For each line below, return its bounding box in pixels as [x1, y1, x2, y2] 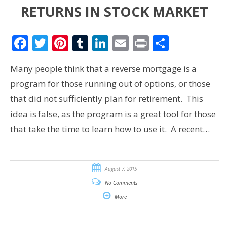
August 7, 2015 [105, 165, 137, 172]
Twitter [48, 32, 102, 54]
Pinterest [68, 32, 136, 54]
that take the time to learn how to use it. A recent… [10, 123, 210, 135]
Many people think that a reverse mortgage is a [10, 62, 197, 74]
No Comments [104, 179, 138, 186]
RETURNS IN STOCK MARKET [21, 2, 209, 21]
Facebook [28, 32, 99, 54]
